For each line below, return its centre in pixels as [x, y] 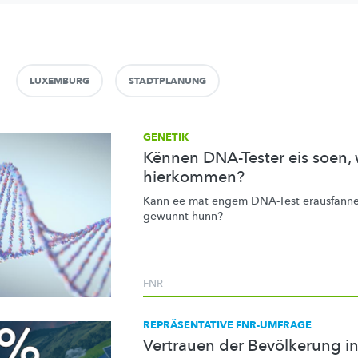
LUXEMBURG [60, 81]
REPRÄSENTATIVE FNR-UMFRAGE [227, 325]
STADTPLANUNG [167, 81]
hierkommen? [194, 177]
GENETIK [166, 137]
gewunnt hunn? [183, 216]
